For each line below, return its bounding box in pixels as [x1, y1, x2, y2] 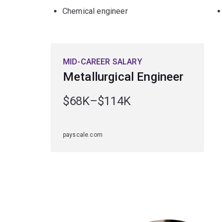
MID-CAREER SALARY [63, 56, 142, 66]
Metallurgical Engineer [63, 69, 184, 84]
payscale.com [63, 131, 103, 138]
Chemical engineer [62, 6, 128, 16]
